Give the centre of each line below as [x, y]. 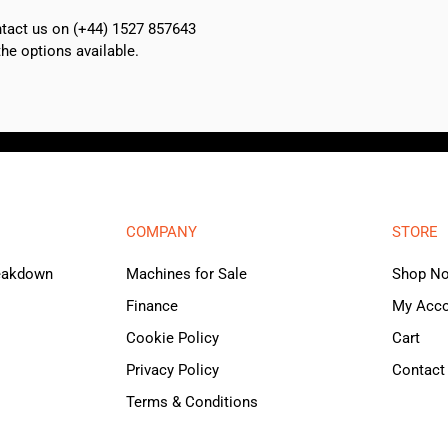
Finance [151, 306]
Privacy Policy [172, 370]
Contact [419, 370]
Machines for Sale [186, 274]
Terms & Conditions [191, 402]
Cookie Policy [172, 338]
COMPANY [161, 232]
